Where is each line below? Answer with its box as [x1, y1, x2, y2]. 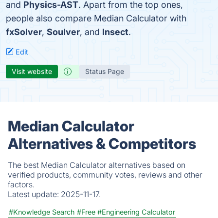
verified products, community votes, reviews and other [8, 170, 202, 180]
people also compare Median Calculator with [6, 13, 186, 23]
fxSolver [6, 27, 42, 37]
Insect [102, 27, 128, 37]
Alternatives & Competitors [8, 135, 196, 152]
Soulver [47, 27, 80, 37]
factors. [8, 180, 35, 189]
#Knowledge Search [9, 208, 75, 216]
